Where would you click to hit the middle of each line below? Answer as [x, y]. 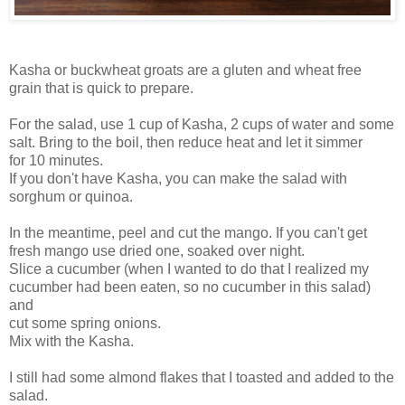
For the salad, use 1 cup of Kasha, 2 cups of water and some [202, 125]
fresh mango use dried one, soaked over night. [157, 251]
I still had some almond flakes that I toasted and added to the [202, 378]
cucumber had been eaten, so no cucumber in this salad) [190, 287]
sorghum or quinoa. [71, 197]
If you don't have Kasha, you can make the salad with [178, 179]
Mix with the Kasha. [71, 342]
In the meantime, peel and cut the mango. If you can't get [188, 233]
